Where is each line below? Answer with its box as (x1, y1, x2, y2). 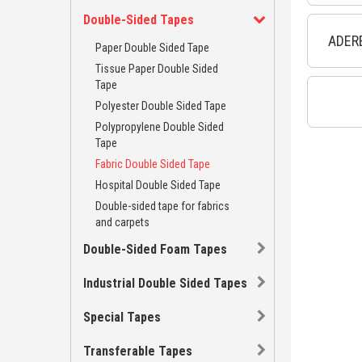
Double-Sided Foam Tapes (83, 242, 227, 257)
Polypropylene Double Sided (95, 120, 224, 133)
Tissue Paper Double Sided (95, 62, 218, 75)
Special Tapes (83, 309, 161, 325)
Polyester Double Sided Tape (95, 99, 226, 112)
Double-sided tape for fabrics (95, 200, 229, 213)
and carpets (95, 216, 149, 229)
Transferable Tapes (83, 343, 192, 359)
